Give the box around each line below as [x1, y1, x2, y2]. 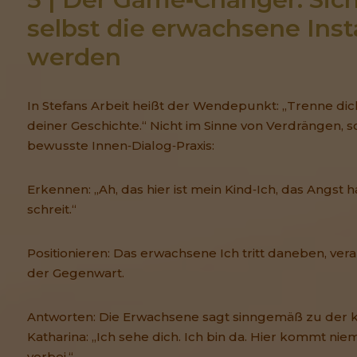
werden [27, 42, 121, 73]
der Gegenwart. [27, 265, 124, 281]
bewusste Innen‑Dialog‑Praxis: [27, 138, 214, 154]
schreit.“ [27, 202, 76, 218]
